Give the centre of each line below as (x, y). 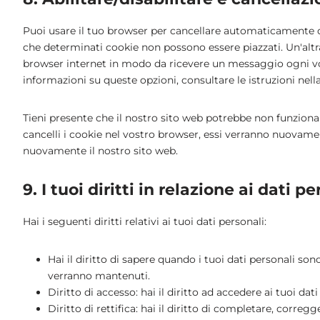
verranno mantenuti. (99, 275)
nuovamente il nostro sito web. (100, 150)
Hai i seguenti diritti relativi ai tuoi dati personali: (145, 221)
